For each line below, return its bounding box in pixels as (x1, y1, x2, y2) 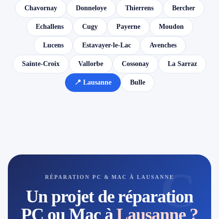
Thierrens (125, 4, 153, 12)
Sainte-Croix (22, 60, 60, 67)
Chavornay (24, 4, 57, 12)
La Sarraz (168, 60, 197, 67)
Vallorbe (78, 60, 103, 67)
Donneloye (75, 4, 107, 12)
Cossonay (122, 60, 149, 67)
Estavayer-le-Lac (82, 42, 131, 49)
